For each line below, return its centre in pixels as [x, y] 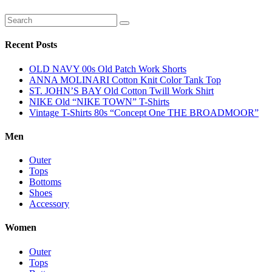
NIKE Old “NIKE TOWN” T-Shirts [99, 101]
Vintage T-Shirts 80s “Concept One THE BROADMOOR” [144, 112]
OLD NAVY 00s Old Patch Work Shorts [108, 69]
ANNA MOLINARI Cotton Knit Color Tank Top [125, 80]
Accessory [49, 204]
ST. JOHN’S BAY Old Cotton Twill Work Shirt [121, 90]
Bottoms [45, 182]
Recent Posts [31, 45]
